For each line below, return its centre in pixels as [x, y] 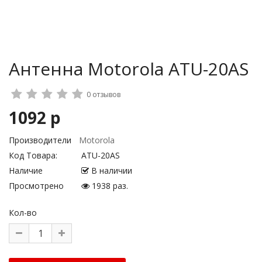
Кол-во [23, 213]
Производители [40, 140]
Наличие [26, 170]
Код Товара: [33, 155]
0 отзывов [104, 94]
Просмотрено [36, 186]
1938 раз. [109, 186]
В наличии [111, 170]
